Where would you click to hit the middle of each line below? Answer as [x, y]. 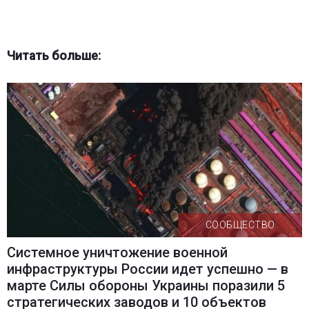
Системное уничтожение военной [117, 253]
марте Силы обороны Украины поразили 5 [146, 286]
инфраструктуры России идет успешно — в [147, 269]
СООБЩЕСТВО [240, 225]
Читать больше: [53, 56]
